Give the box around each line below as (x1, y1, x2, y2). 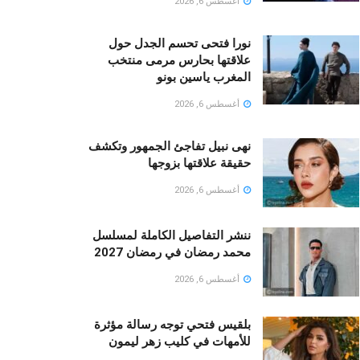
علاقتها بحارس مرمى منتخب (108, 53, 251, 68)
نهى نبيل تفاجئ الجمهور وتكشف (88, 139, 251, 154)
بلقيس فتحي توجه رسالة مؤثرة (94, 317, 251, 332)
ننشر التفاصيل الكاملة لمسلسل (92, 228, 251, 243)
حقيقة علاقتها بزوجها (148, 156, 251, 171)
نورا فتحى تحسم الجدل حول (108, 36, 251, 51)
